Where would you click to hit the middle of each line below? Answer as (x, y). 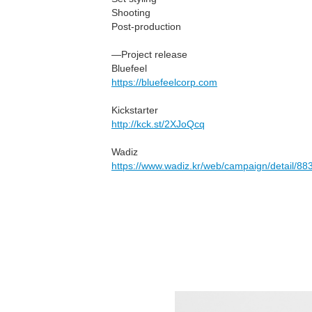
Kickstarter (134, 110)
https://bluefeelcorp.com (164, 82)
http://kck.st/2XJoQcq (158, 124)
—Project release (149, 54)
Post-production (146, 26)
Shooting (131, 13)
